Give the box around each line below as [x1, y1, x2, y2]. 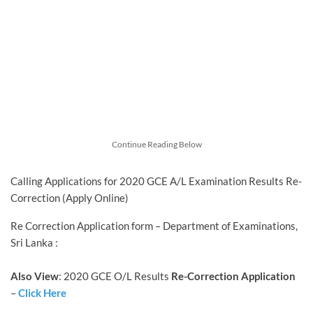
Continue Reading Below [111, 138, 202, 150]
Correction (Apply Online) [10, 191, 129, 204]
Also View [10, 269, 59, 282]
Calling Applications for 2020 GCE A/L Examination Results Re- [10, 174, 302, 187]
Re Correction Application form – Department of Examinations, [10, 219, 298, 232]
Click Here [18, 286, 66, 299]
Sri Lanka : [10, 235, 58, 249]
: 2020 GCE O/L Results [59, 269, 171, 282]
